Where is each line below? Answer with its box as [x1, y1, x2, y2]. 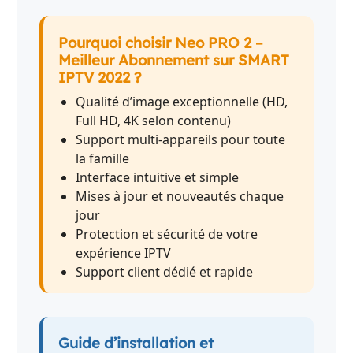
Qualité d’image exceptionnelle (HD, [76, 92, 288, 110]
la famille [76, 149, 130, 167]
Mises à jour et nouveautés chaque [76, 187, 284, 205]
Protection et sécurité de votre [76, 225, 258, 243]
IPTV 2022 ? [58, 67, 142, 87]
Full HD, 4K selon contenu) [76, 111, 232, 129]
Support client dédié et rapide [76, 262, 254, 281]
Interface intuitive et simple [76, 168, 240, 186]
